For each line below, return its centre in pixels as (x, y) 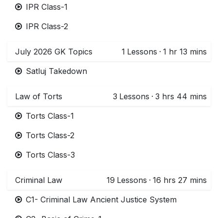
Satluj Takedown (56, 71)
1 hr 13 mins (185, 51)
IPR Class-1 (47, 7)
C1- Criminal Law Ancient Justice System (101, 199)
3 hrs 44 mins (181, 96)
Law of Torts (39, 96)
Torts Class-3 (50, 154)
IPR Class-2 (47, 26)
